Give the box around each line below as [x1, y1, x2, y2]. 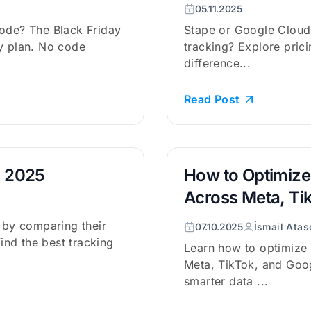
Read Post [184, 92, 240, 106]
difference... [184, 56, 251, 70]
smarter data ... [184, 274, 269, 288]
